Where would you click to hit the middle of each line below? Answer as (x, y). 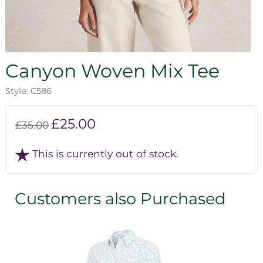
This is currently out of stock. (105, 153)
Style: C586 (28, 91)
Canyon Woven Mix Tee (112, 70)
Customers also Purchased (120, 198)
